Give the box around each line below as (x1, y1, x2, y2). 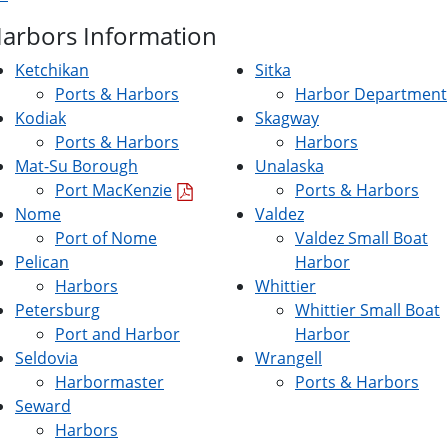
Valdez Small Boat (295, 227, 428, 249)
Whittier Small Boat (295, 299, 440, 321)
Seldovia (15, 347, 78, 369)
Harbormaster (55, 371, 164, 393)
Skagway (255, 107, 319, 129)
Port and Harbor (55, 323, 180, 345)
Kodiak (15, 107, 66, 129)
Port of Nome (55, 227, 157, 249)
